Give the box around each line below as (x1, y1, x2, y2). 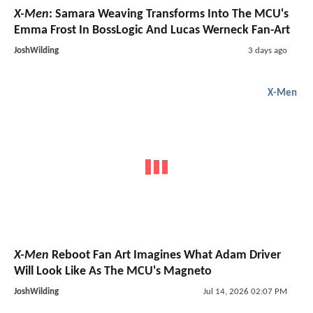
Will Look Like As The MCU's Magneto (14, 265, 212, 279)
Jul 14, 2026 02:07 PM (203, 287, 287, 297)
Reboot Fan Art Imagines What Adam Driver (49, 249, 281, 263)
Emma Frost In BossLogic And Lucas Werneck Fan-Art (14, 23, 290, 37)
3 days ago (247, 45, 287, 55)
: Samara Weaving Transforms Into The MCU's (49, 7, 289, 21)
